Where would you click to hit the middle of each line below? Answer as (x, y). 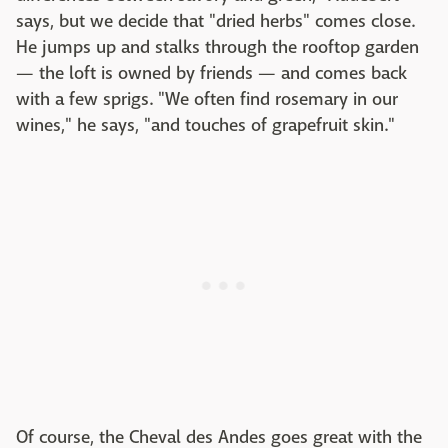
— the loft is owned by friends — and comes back (211, 73)
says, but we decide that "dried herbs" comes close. (215, 21)
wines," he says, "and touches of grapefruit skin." (205, 125)
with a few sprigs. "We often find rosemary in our (207, 99)
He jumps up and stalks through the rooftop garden (217, 47)
